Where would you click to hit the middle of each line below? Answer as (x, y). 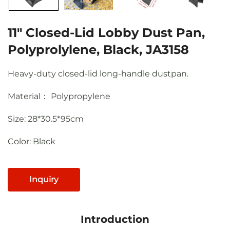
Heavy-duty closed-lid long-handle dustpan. (98, 73)
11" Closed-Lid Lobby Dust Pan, (106, 32)
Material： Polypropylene (59, 96)
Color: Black (32, 141)
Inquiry (44, 179)
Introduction (115, 219)
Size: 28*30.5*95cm (46, 119)
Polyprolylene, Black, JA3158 (98, 49)
